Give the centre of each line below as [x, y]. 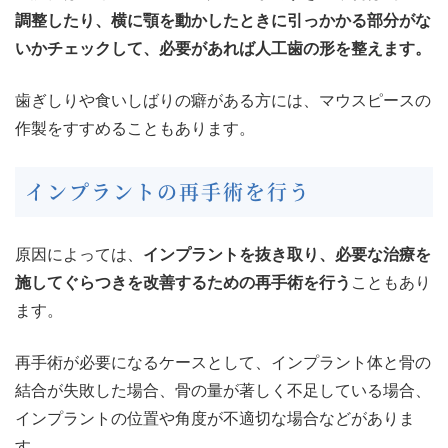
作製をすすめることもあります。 [135, 128]
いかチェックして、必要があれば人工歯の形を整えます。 [223, 48]
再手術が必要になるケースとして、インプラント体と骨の [223, 362]
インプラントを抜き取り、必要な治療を [287, 254]
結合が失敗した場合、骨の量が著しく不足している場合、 [223, 390]
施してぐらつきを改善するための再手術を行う [183, 282]
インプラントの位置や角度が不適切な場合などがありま [215, 418]
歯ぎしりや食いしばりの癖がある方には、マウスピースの [223, 100]
